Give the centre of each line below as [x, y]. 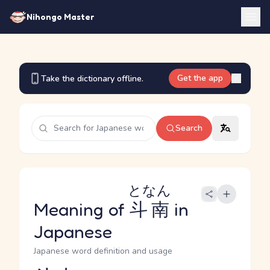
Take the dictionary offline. [92, 78]
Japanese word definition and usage [103, 251]
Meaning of [82, 209]
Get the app [200, 78]
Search [189, 128]
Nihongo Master [60, 17]
